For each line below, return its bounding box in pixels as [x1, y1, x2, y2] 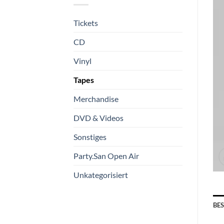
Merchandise [73, 93, 118, 103]
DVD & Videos [73, 112, 123, 122]
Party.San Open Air [73, 150, 139, 160]
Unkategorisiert [73, 169, 128, 179]
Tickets [73, 17, 98, 27]
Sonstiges [73, 131, 106, 141]
